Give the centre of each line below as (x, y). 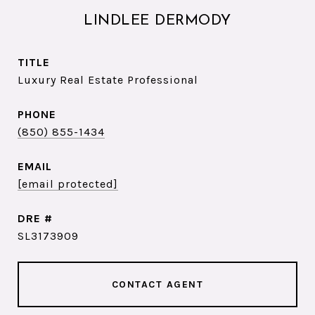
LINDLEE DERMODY (157, 21)
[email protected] (68, 184)
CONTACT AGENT (157, 284)
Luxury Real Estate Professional (108, 80)
